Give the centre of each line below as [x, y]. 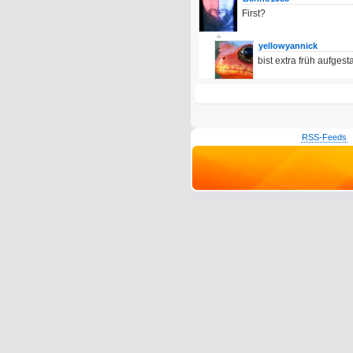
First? [254, 13]
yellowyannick [288, 46]
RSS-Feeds [324, 137]
